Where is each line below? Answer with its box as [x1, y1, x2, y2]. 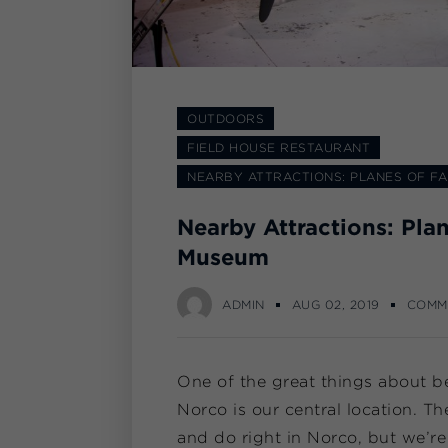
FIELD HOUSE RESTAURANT [187, 141, 370, 155]
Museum [177, 244, 269, 270]
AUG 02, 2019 [291, 298, 380, 312]
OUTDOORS [187, 112, 264, 126]
